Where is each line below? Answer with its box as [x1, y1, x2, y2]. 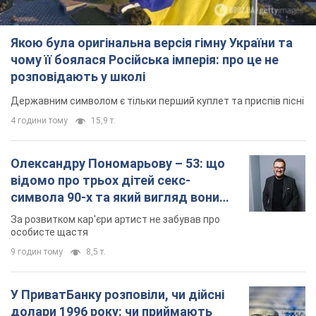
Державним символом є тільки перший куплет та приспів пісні [11, 95, 304, 107]
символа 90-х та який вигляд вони [11, 190, 219, 205]
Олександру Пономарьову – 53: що [11, 156, 225, 171]
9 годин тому [11, 247, 63, 257]
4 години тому [11, 116, 68, 126]
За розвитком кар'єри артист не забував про [11, 214, 220, 226]
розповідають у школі [11, 69, 145, 85]
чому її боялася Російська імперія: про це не [11, 52, 279, 68]
